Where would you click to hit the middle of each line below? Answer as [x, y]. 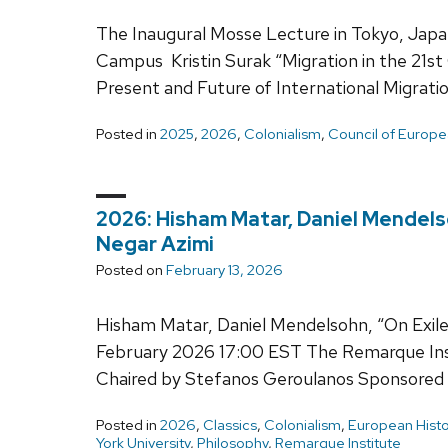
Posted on [131, 269]
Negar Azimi [155, 243]
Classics [230, 424]
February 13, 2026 [224, 269]
